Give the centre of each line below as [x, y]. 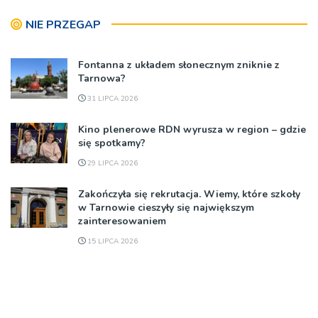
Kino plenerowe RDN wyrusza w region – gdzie [192, 130]
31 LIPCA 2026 [111, 99]
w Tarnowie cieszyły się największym [166, 208]
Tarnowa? [102, 78]
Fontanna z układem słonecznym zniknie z [179, 65]
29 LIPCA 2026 [111, 163]
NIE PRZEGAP [63, 25]
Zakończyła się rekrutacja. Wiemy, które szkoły [189, 194]
